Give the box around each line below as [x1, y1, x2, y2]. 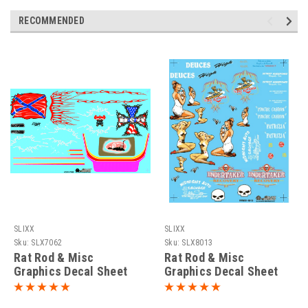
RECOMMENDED [19, 14, 85, 26]
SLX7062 [31, 237, 62, 247]
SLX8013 [181, 237, 212, 247]
